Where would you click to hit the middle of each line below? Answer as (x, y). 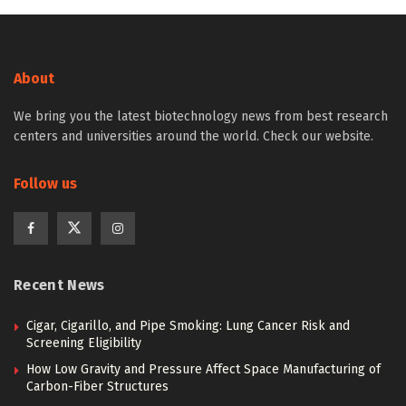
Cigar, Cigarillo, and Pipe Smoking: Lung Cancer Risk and (188, 326)
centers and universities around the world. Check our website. (193, 136)
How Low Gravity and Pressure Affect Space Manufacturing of (203, 369)
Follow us (45, 184)
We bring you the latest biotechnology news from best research (201, 116)
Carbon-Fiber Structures (97, 387)
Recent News (59, 285)
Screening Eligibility (84, 343)
